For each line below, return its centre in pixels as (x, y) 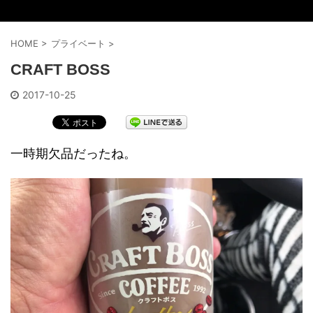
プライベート (78, 43)
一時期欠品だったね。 (73, 153)
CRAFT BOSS (60, 70)
